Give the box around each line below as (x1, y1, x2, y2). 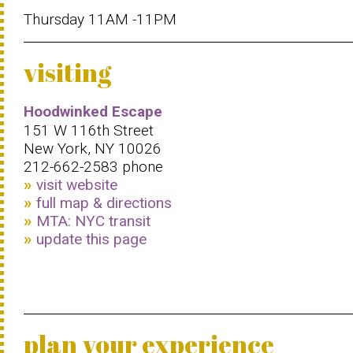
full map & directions (36, 194, 172, 212)
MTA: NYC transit (36, 212, 150, 230)
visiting (24, 55, 111, 89)
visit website (36, 176, 117, 194)
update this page (36, 230, 147, 248)
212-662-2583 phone (24, 158, 163, 176)
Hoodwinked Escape (24, 102, 162, 121)
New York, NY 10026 (24, 139, 162, 158)
